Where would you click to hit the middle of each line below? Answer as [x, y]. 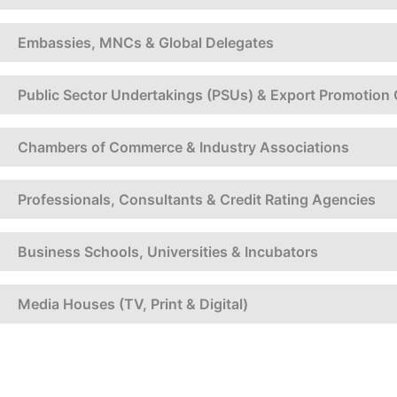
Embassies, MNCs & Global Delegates [146, 43]
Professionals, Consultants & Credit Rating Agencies [197, 200]
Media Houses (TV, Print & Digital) [133, 304]
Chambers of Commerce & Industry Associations [183, 148]
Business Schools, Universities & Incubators [168, 252]
